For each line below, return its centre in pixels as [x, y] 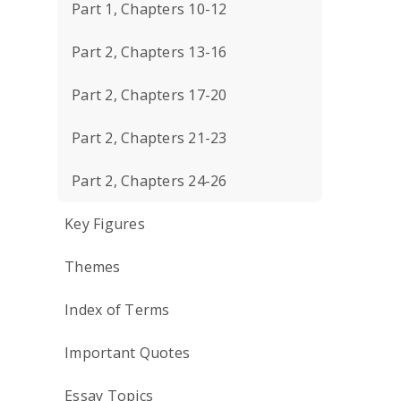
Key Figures [105, 224]
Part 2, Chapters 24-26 [149, 181]
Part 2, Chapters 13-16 [149, 52]
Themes [93, 267]
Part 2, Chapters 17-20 [149, 95]
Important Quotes [127, 353]
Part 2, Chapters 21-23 [149, 138]
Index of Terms [117, 310]
